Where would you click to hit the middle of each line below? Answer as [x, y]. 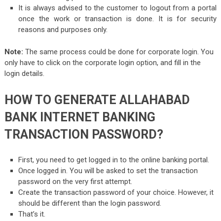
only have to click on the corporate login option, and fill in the [102, 63]
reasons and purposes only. [63, 29]
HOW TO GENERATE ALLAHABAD [97, 100]
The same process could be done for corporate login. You [118, 52]
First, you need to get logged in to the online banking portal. [114, 160]
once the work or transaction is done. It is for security [118, 18]
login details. [24, 74]
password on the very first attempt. [75, 181]
